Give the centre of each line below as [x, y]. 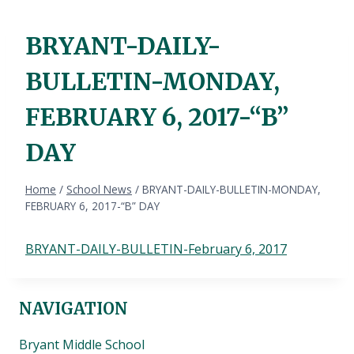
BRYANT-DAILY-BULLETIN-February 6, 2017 [156, 249]
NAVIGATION [73, 309]
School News [99, 190]
